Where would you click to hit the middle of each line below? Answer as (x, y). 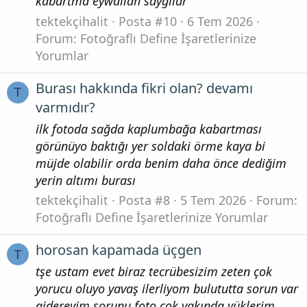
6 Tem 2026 (220, 21)
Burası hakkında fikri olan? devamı (144, 88)
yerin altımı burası (86, 180)
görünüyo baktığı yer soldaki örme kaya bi (150, 146)
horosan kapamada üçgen (119, 250)
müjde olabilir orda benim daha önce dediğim (161, 163)
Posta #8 (144, 200)
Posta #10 (148, 21)
